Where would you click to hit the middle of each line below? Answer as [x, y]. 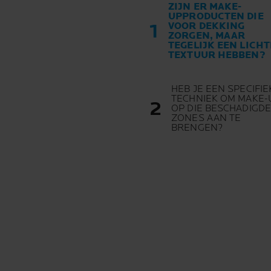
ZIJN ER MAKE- [205, 7]
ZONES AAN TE [206, 119]
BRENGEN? [197, 128]
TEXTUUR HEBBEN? [217, 56]
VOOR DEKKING [207, 27]
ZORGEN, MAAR [207, 36]
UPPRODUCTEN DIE [216, 17]
